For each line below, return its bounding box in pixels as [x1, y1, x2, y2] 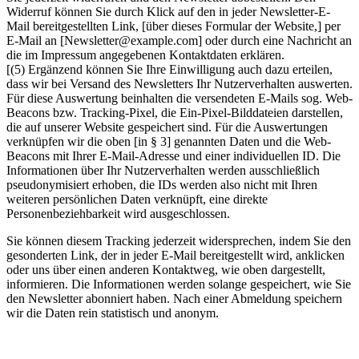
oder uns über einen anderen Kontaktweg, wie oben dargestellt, [6, 263, 325, 277]
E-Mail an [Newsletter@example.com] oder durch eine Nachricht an [6, 34, 352, 48]
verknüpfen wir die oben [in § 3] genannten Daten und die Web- [6, 135, 331, 149]
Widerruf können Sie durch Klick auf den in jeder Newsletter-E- [6, 5, 330, 19]
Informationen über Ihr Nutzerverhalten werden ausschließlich [6, 163, 320, 178]
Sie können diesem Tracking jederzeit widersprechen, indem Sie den [6, 234, 351, 248]
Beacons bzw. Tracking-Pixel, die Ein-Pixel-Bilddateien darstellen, [6, 106, 343, 120]
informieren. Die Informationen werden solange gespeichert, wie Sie [6, 277, 351, 292]
